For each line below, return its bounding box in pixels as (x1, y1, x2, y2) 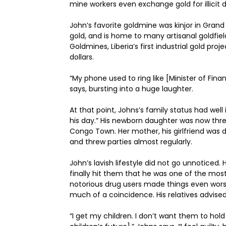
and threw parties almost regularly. (70, 136, 192, 147)
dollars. (70, 51, 94, 62)
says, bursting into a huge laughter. (70, 83, 193, 94)
